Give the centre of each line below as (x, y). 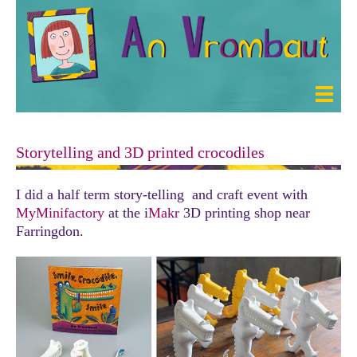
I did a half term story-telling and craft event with (162, 194)
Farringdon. (50, 231)
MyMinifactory (60, 212)
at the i (126, 212)
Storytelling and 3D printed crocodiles (140, 152)
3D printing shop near (247, 212)
